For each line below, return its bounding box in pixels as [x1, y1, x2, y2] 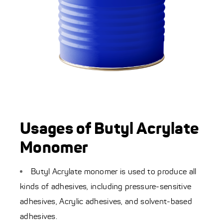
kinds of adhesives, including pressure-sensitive [20, 182, 192, 192]
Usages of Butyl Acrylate [20, 118, 199, 139]
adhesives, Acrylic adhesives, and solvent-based [20, 197, 193, 207]
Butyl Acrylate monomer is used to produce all [31, 167, 197, 177]
